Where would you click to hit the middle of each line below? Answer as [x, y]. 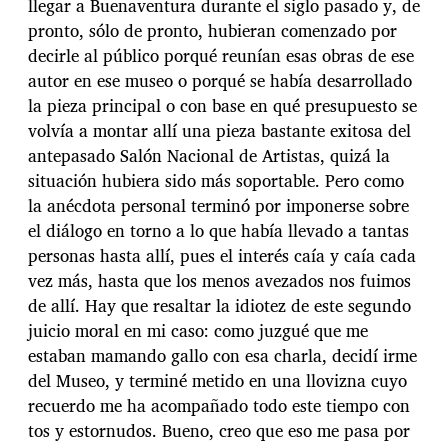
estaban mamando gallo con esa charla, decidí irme [222, 355]
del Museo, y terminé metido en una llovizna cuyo [217, 380]
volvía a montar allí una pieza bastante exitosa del [219, 130]
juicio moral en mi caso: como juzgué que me [198, 330]
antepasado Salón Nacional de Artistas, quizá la [209, 155]
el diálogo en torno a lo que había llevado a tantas [218, 230]
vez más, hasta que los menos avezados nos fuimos [219, 280]
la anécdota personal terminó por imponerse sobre [218, 205]
